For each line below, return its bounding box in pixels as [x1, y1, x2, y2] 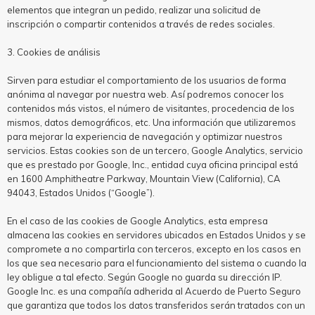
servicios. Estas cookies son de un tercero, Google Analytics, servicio [7, 145, 303, 156]
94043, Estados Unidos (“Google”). [7, 187, 155, 198]
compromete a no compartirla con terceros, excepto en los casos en [7, 243, 301, 255]
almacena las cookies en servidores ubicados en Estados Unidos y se [7, 229, 306, 240]
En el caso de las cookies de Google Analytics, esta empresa [7, 215, 268, 226]
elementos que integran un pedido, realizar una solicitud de [7, 4, 261, 15]
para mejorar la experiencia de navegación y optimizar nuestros [7, 131, 283, 142]
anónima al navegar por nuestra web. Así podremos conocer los [7, 89, 284, 100]
